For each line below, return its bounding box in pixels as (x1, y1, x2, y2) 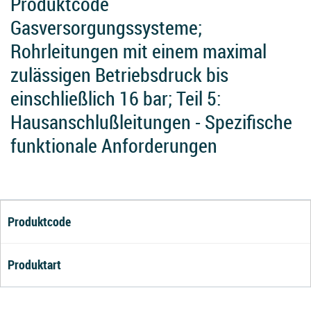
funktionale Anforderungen (10, 133, 217, 158)
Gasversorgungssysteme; (10, 15, 202, 40)
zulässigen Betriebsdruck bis (10, 62, 228, 87)
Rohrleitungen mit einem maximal (10, 38, 267, 64)
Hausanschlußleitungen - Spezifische (10, 109, 292, 135)
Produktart (8, 256, 61, 273)
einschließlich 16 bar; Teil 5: (10, 85, 221, 111)
